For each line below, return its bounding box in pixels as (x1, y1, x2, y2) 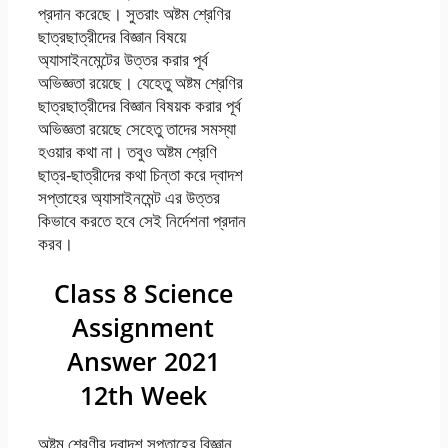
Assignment (72, 309, 215, 344)
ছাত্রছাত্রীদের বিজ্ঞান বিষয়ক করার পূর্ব (38, 93, 241, 117)
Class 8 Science (53, 275, 233, 310)
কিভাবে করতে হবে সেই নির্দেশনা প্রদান (38, 208, 246, 232)
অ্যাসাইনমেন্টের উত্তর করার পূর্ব (38, 47, 208, 71)
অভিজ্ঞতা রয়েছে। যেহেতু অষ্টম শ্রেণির (38, 70, 243, 94)
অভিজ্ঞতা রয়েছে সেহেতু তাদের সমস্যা (38, 116, 236, 140)
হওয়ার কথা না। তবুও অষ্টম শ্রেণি (38, 139, 217, 163)
